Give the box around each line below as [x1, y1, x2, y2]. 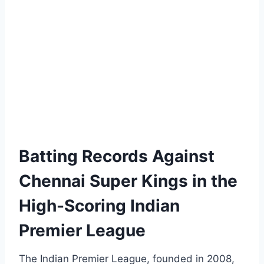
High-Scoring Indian [19, 196, 180, 216]
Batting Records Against [19, 146, 214, 167]
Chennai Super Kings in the [19, 171, 237, 192]
